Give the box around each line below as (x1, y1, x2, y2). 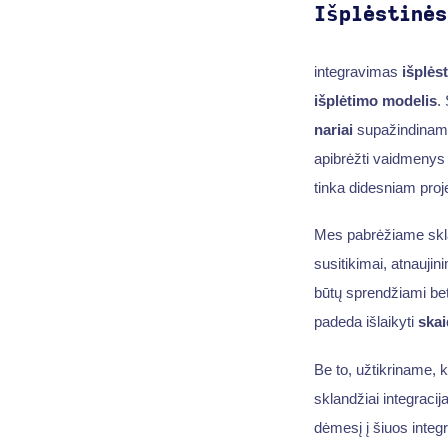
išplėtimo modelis (313, 91, 437, 109)
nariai (313, 120, 353, 138)
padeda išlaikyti (313, 313, 418, 331)
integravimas (313, 62, 402, 80)
